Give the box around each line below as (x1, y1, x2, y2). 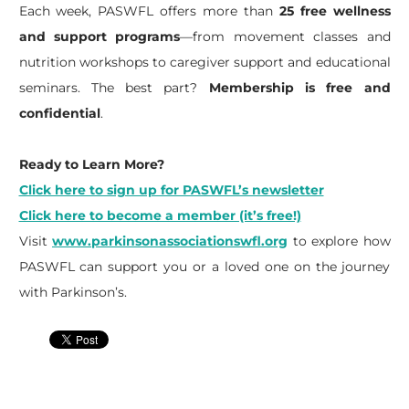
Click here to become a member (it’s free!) (18, 207, 301, 224)
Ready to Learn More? (18, 156, 164, 173)
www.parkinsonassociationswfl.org (52, 233, 288, 249)
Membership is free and (208, 79, 391, 96)
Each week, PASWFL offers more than (18, 3, 279, 19)
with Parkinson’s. (18, 284, 127, 300)
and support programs (18, 28, 181, 45)
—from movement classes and (180, 28, 391, 45)
